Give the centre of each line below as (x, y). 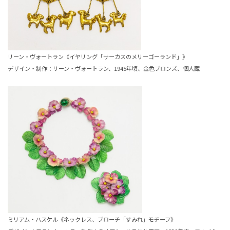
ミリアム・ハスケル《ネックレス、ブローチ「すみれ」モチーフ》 (92, 219)
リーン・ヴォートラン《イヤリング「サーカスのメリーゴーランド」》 (98, 57)
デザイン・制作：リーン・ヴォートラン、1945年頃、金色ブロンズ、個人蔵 (104, 69)
